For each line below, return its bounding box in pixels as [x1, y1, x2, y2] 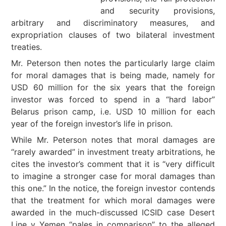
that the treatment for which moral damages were [11, 195, 215, 205]
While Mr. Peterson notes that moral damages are [11, 135, 215, 145]
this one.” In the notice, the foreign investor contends [11, 183, 215, 193]
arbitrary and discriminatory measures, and [11, 18, 215, 28]
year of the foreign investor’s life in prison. [11, 119, 173, 129]
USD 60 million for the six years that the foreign [11, 82, 215, 92]
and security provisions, [100, 6, 215, 16]
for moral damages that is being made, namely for [11, 70, 215, 80]
